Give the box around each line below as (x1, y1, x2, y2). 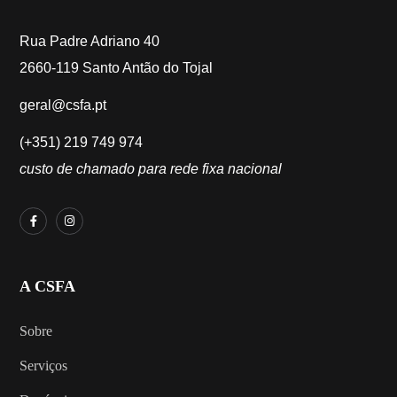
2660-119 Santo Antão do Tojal (19, 60, 214, 76)
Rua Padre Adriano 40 (19, 34, 160, 50)
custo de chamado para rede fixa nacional (19, 161, 283, 177)
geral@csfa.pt (19, 97, 107, 113)
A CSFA (19, 277, 76, 296)
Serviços (19, 358, 68, 374)
